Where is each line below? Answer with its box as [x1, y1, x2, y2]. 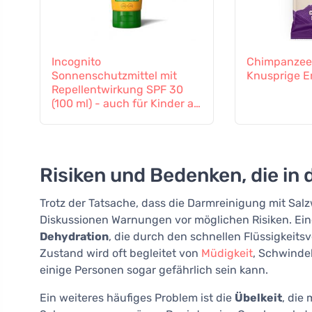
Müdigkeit [201, 247, 253, 260]
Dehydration [40, 230, 109, 244]
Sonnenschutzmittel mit [52, 69, 177, 83]
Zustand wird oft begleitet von [40, 247, 201, 260]
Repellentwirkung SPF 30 [52, 83, 183, 97]
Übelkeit [235, 291, 282, 305]
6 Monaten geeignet [52, 111, 157, 125]
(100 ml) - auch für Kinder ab [52, 97, 201, 111]
